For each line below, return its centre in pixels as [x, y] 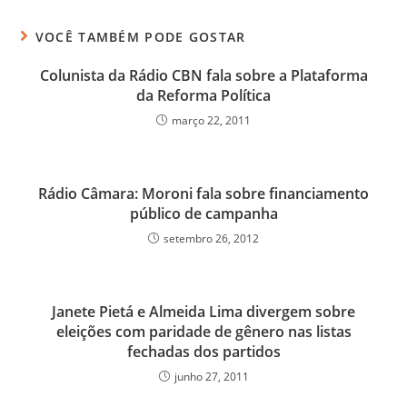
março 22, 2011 [211, 121]
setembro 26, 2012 [211, 239]
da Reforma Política [203, 96]
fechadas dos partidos [203, 352]
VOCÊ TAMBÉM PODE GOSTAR [140, 37]
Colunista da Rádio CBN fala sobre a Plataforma [203, 76]
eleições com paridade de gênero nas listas [203, 332]
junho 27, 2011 [211, 377]
